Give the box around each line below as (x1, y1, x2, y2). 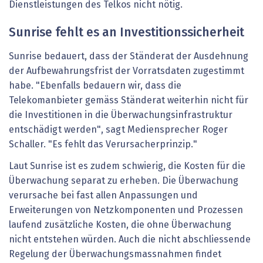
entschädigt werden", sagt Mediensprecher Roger (9, 124, 228, 134)
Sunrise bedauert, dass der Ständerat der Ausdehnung (9, 51, 248, 61)
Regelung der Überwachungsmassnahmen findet (9, 249, 221, 259)
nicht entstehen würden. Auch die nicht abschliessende (9, 235, 251, 245)
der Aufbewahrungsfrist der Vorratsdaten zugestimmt (9, 66, 244, 76)
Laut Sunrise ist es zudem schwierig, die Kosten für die (9, 161, 245, 171)
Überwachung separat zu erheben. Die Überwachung (9, 176, 238, 186)
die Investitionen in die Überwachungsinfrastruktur (9, 110, 232, 120)
